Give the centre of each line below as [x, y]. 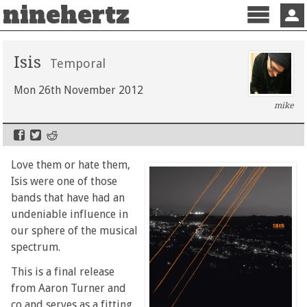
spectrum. [36, 247]
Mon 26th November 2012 [79, 90]
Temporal [78, 63]
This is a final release [63, 271]
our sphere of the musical [75, 230]
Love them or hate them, [71, 164]
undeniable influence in [70, 214]
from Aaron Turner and [69, 288]
